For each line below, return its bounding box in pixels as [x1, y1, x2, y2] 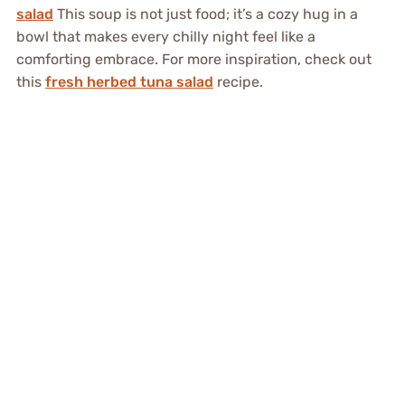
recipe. [212, 73, 263, 91]
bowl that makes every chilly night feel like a [15, 28, 316, 46]
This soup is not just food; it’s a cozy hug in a [52, 5, 358, 24]
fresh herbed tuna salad [44, 73, 213, 91]
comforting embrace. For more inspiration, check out [15, 51, 372, 69]
